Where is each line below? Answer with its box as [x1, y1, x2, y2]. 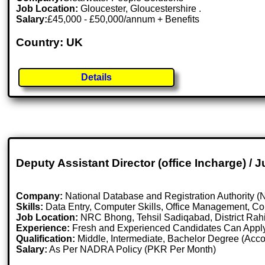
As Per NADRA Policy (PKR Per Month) [47, 244, 216, 255]
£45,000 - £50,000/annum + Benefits [47, 14, 200, 25]
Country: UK [16, 35, 83, 49]
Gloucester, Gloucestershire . [80, 4, 202, 14]
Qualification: [16, 234, 76, 244]
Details [81, 72, 112, 82]
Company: [16, 191, 63, 202]
